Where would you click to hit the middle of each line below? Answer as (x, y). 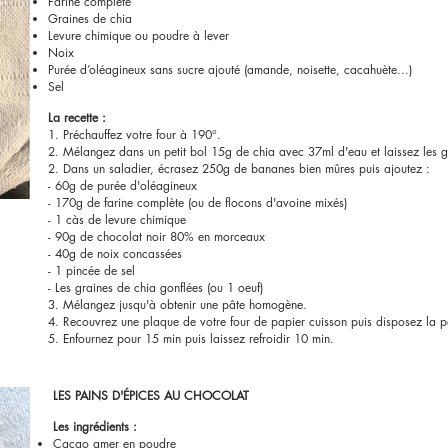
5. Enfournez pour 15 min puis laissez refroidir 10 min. (191, 338)
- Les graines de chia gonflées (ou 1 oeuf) (155, 287)
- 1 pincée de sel (91, 270)
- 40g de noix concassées (115, 253)
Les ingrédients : (95, 426)
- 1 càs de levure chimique (117, 219)
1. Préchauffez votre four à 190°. (134, 134)
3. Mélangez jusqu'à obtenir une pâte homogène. (177, 304)
